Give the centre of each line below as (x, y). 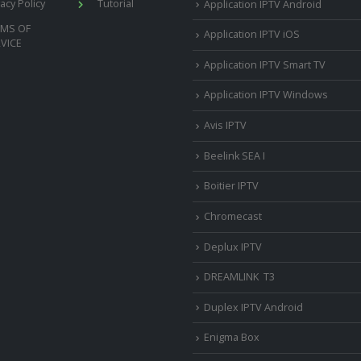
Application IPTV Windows (266, 95)
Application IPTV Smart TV (265, 64)
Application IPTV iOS (252, 35)
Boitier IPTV (231, 186)
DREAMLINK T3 (239, 277)
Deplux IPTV (233, 247)
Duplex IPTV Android (253, 307)
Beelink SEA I (236, 156)
